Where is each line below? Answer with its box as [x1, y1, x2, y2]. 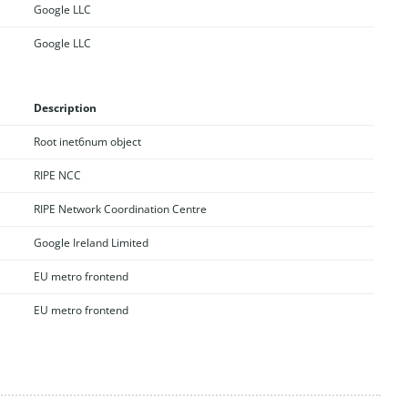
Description [33, 99, 97, 116]
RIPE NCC [33, 167, 81, 183]
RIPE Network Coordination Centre [33, 200, 207, 217]
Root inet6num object [33, 133, 141, 149]
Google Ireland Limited [33, 234, 148, 250]
